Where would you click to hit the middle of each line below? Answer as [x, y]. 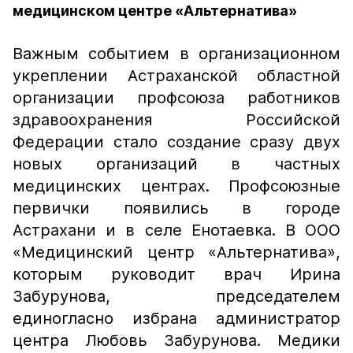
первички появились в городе [176, 208]
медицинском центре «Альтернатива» [155, 11]
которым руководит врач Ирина [176, 274]
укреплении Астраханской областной [176, 76]
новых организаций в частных [176, 164]
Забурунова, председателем [176, 296]
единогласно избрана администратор [176, 318]
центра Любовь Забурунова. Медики [176, 340]
